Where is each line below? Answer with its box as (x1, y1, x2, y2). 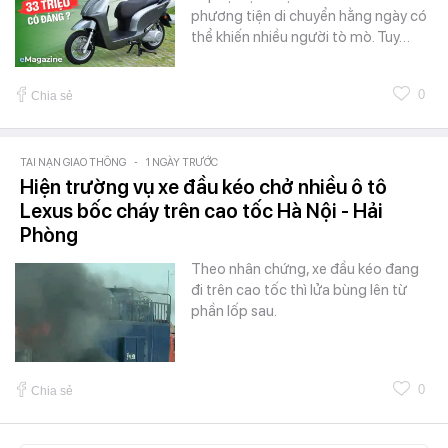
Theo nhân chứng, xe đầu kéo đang (191, 260, 419, 279)
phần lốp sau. (191, 302, 277, 321)
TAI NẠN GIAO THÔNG (20, 156, 126, 170)
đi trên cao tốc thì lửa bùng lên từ (191, 281, 407, 300)
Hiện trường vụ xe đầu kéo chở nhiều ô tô (20, 175, 387, 200)
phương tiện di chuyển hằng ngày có (191, 7, 427, 26)
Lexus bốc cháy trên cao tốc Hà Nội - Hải (20, 199, 383, 224)
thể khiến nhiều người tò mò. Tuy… (191, 28, 410, 47)
